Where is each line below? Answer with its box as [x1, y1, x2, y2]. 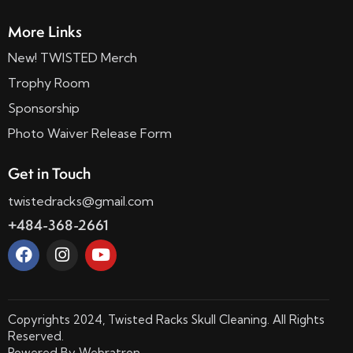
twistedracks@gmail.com [8, 192, 154, 209]
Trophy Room [8, 74, 90, 91]
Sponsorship [8, 99, 80, 116]
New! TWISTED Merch [8, 49, 137, 65]
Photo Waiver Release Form [8, 124, 172, 141]
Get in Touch [8, 163, 91, 184]
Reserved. [8, 329, 64, 344]
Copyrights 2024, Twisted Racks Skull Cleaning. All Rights [8, 312, 325, 328]
